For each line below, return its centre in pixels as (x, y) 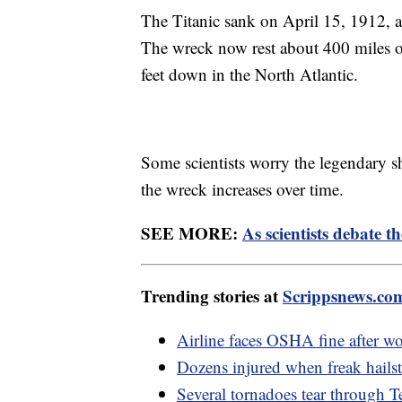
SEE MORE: (192, 232)
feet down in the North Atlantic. (252, 74)
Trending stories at (212, 295)
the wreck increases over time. (245, 188)
